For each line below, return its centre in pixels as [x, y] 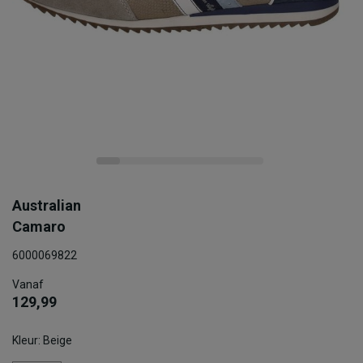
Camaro [39, 226]
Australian [47, 205]
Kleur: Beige [42, 340]
